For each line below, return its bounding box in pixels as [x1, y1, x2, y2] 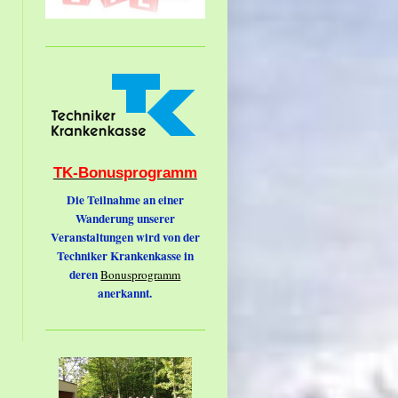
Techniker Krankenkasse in [56, 246, 194, 265]
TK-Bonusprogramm [52, 163, 197, 181]
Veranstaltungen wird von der [50, 227, 200, 246]
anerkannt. [98, 283, 153, 302]
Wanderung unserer [75, 209, 175, 227]
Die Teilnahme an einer [66, 190, 184, 209]
